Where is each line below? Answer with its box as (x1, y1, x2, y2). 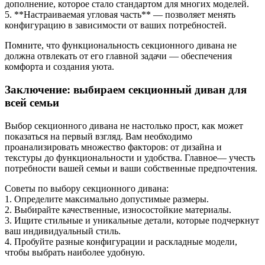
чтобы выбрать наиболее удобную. (5, 247, 145, 257)
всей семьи (5, 96, 59, 109)
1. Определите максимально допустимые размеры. (5, 193, 209, 204)
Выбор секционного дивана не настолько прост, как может (5, 120, 243, 131)
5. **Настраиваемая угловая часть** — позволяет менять (5, 9, 235, 20)
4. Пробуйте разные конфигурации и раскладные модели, (5, 236, 237, 247)
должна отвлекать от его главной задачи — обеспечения (5, 51, 232, 62)
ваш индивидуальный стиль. (5, 225, 121, 236)
